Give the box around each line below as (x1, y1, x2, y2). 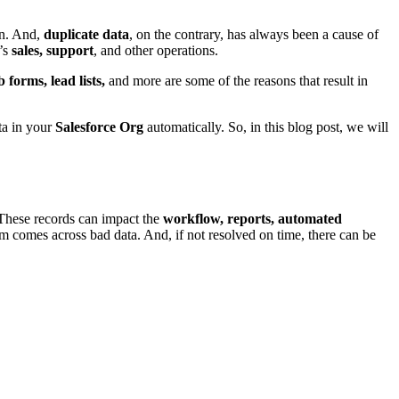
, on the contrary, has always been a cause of (129, 26, 379, 42)
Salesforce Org (55, 118, 143, 134)
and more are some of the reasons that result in (105, 72, 368, 88)
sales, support (12, 42, 94, 58)
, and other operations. (94, 42, 218, 58)
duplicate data (40, 26, 129, 42)
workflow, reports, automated (163, 210, 342, 226)
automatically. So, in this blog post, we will (143, 118, 388, 134)
